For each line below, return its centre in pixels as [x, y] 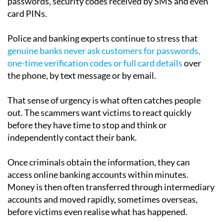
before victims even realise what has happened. [97, 211]
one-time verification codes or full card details [95, 63]
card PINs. [27, 13]
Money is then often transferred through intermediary [111, 187]
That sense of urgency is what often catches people [104, 100]
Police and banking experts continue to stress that [103, 38]
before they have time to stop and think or [87, 125]
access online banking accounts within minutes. [98, 174]
